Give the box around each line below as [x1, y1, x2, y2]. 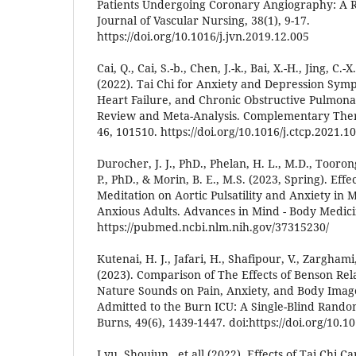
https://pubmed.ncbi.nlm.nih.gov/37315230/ [97, 219, 329, 234]
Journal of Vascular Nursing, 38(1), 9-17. [97, 12, 310, 28]
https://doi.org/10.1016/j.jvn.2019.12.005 [97, 28, 309, 44]
